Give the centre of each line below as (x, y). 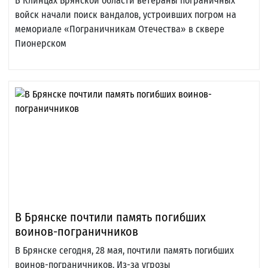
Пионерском (41, 44)
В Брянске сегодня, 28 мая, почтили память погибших (124, 251)
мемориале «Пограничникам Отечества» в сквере (120, 29)
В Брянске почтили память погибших (110, 217)
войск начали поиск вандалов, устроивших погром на (126, 15)
